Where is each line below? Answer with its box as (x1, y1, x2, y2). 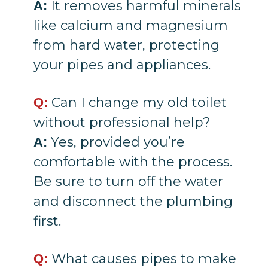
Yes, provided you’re (47, 134, 185, 151)
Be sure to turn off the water (33, 173, 224, 190)
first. (33, 213, 62, 230)
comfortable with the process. (33, 154, 233, 170)
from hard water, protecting (33, 37, 220, 54)
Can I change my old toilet (48, 95, 227, 111)
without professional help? (33, 114, 211, 131)
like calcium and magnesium (33, 17, 229, 34)
